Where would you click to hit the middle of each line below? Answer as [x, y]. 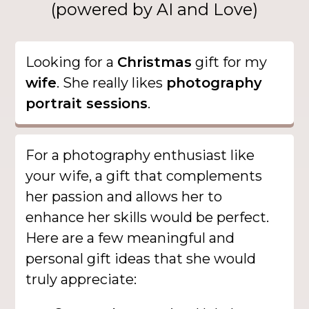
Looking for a [72, 62]
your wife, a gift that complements [144, 176]
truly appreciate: [81, 279]
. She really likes [112, 82]
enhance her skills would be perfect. [148, 217]
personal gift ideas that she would [141, 258]
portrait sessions [87, 103]
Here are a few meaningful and [130, 238]
